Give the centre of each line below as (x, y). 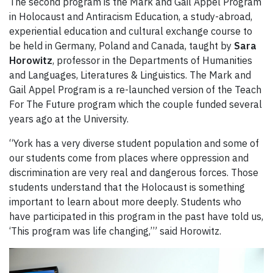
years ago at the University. (69, 119)
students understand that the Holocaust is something (127, 187)
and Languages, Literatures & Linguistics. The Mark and (130, 75)
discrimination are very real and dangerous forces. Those (134, 173)
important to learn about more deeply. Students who (125, 202)
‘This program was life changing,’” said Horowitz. (115, 231)
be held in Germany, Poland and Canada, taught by (122, 46)
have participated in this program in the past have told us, (136, 217)
